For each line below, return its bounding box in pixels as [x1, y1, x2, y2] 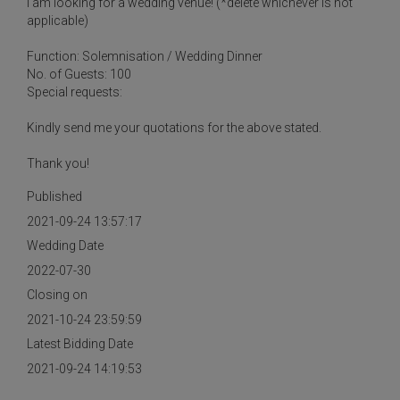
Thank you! [27, 156, 89, 171]
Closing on [27, 287, 87, 302]
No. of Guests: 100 [27, 67, 131, 81]
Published [27, 189, 82, 204]
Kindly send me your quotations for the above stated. [27, 121, 327, 135]
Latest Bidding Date [27, 337, 133, 351]
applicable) [27, 13, 91, 28]
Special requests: [27, 85, 128, 99]
